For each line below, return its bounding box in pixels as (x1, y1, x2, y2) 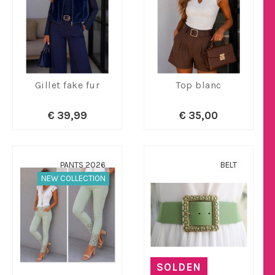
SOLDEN (157, 261, 201, 273)
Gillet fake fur (34, 79, 100, 91)
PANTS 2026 (60, 160, 106, 169)
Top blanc (176, 79, 222, 91)
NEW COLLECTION (41, 174, 106, 183)
